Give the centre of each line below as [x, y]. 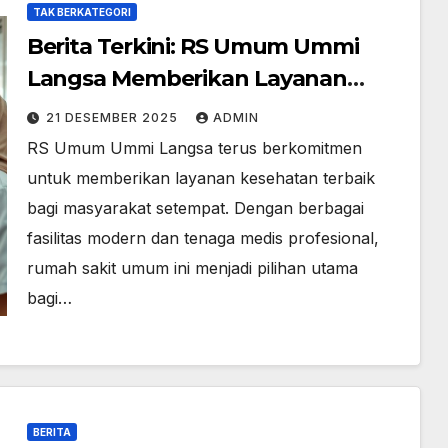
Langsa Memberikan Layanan [187, 78]
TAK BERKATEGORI [81, 12]
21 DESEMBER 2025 [113, 117]
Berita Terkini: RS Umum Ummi [192, 46]
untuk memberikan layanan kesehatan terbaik [200, 178]
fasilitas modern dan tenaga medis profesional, [202, 238]
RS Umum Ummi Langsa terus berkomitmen [194, 148]
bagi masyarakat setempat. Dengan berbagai [195, 208]
